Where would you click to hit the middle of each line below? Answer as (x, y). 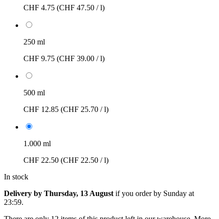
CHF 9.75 (40, 58)
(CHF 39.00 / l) (81, 58)
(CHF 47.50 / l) (81, 7)
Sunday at (179, 193)
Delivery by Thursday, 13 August (59, 193)
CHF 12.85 (42, 109)
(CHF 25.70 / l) (85, 109)
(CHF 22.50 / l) (85, 160)
